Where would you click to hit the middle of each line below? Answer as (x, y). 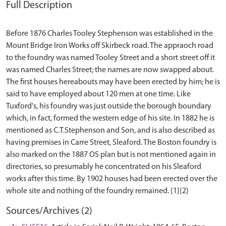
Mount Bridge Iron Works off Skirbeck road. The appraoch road (110, 46)
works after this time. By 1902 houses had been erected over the (112, 179)
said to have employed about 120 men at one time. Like (98, 95)
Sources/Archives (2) (49, 212)
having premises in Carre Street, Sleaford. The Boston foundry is (111, 143)
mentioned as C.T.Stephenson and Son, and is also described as (110, 131)
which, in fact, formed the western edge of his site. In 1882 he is (110, 119)
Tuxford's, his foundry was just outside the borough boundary (109, 107)
